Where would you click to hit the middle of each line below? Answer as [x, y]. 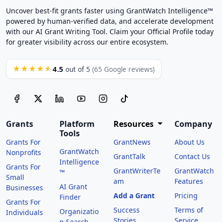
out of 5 [78, 69]
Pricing [186, 195]
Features [189, 181]
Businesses [25, 187]
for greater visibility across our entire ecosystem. [87, 42]
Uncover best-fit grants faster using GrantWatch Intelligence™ [110, 10]
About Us [189, 142]
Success [126, 210]
